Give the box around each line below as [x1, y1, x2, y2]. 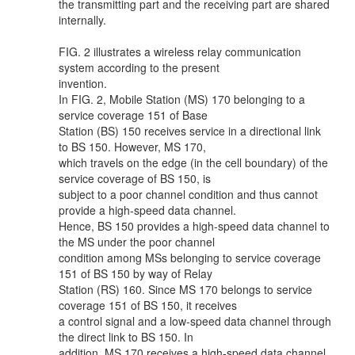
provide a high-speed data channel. [59, 202, 236, 218]
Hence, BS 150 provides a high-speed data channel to [59, 218, 330, 234]
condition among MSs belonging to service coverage [59, 250, 321, 265]
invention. [59, 75, 107, 91]
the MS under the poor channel [59, 234, 215, 250]
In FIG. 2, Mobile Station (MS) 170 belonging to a [59, 91, 305, 107]
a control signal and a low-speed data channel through [59, 313, 331, 329]
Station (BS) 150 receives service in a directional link [59, 123, 321, 139]
